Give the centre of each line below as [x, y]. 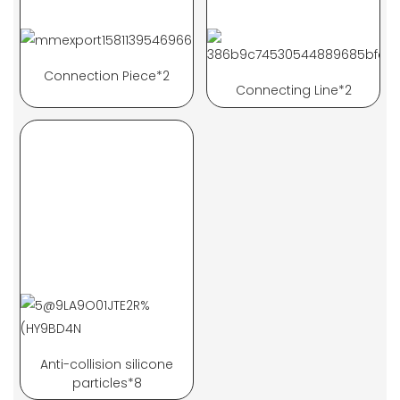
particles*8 [107, 383]
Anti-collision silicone [107, 364]
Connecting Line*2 [293, 91]
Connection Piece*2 [107, 76]
